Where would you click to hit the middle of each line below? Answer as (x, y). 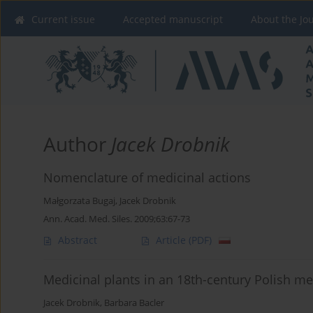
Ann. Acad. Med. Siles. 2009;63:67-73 (117, 219)
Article (172, 240)
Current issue (63, 19)
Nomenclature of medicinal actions (147, 178)
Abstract (78, 240)
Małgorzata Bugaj (79, 201)
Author (77, 144)
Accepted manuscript (173, 19)
